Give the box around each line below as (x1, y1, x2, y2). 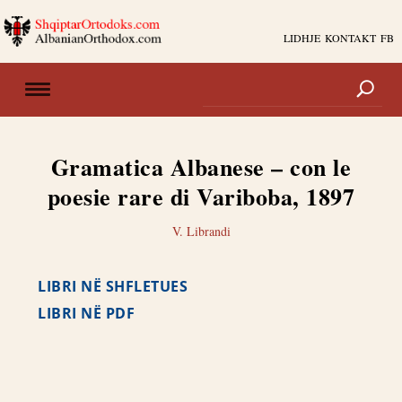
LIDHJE (283, 31, 320, 45)
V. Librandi (171, 223, 231, 240)
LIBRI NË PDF (38, 303, 135, 323)
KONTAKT (324, 31, 376, 45)
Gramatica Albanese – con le (50, 150, 352, 184)
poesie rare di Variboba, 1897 (47, 179, 355, 214)
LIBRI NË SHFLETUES (38, 276, 188, 296)
